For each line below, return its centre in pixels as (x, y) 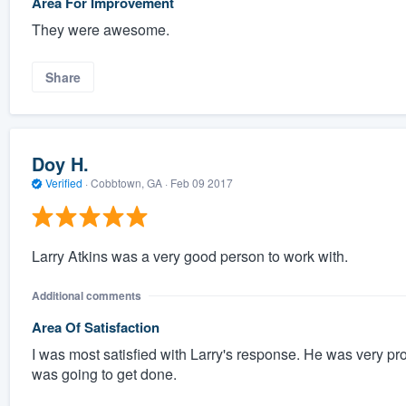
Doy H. (60, 164)
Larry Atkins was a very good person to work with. (189, 256)
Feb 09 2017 (201, 183)
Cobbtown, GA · (129, 183)
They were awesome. (100, 29)
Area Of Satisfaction (95, 327)
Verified (63, 183)
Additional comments (86, 295)
